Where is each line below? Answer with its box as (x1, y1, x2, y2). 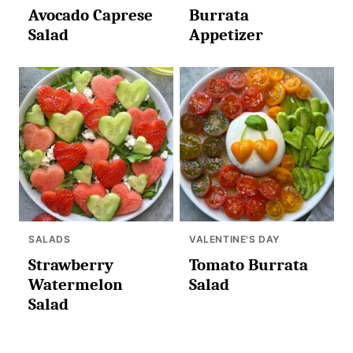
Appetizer (189, 25, 263, 44)
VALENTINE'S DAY (189, 233, 280, 245)
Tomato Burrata (189, 255, 308, 274)
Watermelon (28, 275, 123, 294)
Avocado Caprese (28, 6, 153, 24)
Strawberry (28, 255, 113, 274)
